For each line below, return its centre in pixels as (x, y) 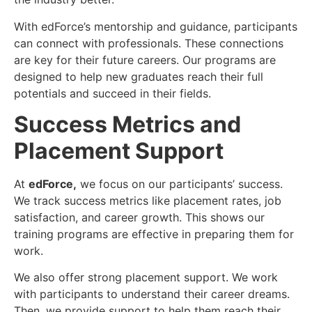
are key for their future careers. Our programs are (145, 60)
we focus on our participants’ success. (180, 184)
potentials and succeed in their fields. (112, 93)
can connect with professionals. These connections (149, 43)
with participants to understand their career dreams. (152, 294)
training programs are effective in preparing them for (154, 234)
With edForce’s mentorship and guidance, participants (156, 26)
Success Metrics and (127, 125)
